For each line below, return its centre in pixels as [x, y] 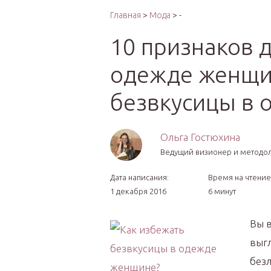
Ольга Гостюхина [200, 137]
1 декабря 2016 [138, 191]
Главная [126, 15]
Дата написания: [139, 177]
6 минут [222, 191]
